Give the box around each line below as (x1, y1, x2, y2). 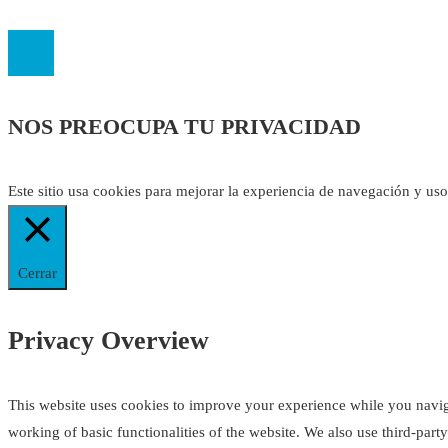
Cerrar (18, 264, 57, 281)
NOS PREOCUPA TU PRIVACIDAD (8, 114, 361, 140)
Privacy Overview (8, 326, 209, 356)
